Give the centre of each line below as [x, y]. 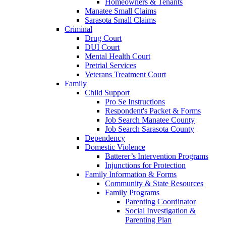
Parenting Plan [148, 220]
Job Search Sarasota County [150, 129]
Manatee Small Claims [121, 11]
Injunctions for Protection [145, 165]
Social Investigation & [160, 211]
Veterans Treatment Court [125, 74]
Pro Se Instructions [135, 102]
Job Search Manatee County [150, 120]
